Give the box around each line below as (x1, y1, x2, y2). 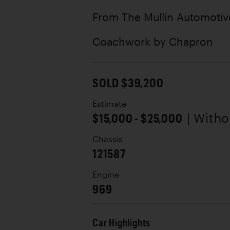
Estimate (92, 99, 126, 108)
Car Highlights (92, 216, 151, 228)
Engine (92, 169, 119, 179)
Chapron (169, 34, 213, 48)
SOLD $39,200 (92, 74, 164, 90)
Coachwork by (92, 34, 169, 48)
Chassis (92, 134, 123, 144)
